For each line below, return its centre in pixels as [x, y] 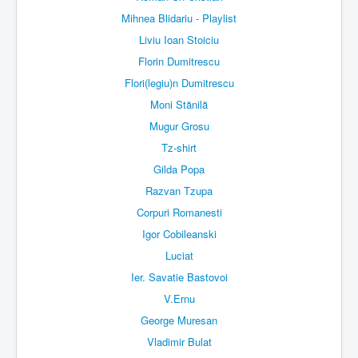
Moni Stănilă [179, 105]
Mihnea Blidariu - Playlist [179, 18]
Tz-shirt [179, 148]
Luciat [179, 256]
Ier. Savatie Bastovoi [179, 277]
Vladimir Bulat [179, 342]
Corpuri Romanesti [179, 213]
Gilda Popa [179, 169]
